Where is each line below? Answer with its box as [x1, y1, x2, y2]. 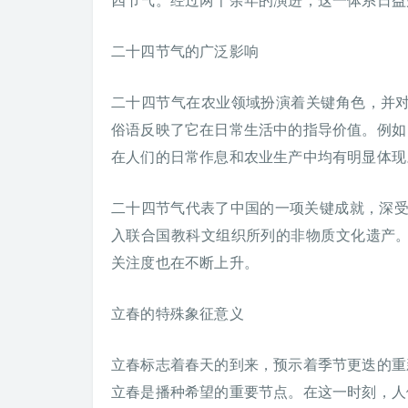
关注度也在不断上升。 [111, 251, 259, 272]
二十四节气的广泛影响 [111, 40, 259, 61]
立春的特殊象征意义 [111, 302, 244, 323]
